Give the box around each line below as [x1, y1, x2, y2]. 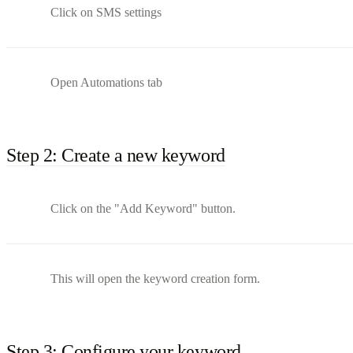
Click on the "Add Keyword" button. [50, 201, 236, 215]
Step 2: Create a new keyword [6, 144, 225, 165]
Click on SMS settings [50, 5, 162, 19]
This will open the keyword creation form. [50, 271, 260, 285]
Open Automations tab [50, 75, 162, 89]
